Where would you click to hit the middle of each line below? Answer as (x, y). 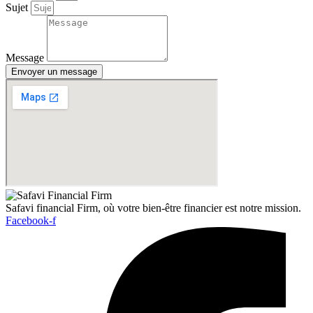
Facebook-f (31, 220)
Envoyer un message (54, 71)
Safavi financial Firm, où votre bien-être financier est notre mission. (153, 208)
